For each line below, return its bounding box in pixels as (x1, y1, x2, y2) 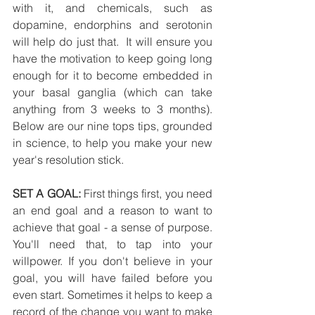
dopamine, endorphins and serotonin (13, 18, 212, 32)
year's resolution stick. (13, 153, 124, 167)
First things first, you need (80, 186, 213, 201)
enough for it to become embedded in (13, 68, 212, 83)
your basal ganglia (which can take (13, 85, 212, 100)
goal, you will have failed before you (13, 271, 212, 285)
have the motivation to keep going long (13, 51, 212, 66)
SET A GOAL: (13, 186, 81, 201)
